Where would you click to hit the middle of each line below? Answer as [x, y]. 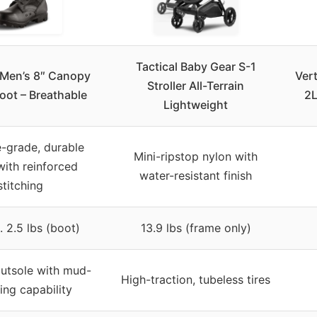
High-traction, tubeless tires [196, 279]
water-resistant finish [196, 175]
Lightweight [196, 104]
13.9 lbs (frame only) [196, 227]
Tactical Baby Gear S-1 [196, 66]
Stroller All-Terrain [196, 85]
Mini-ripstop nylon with [196, 156]
